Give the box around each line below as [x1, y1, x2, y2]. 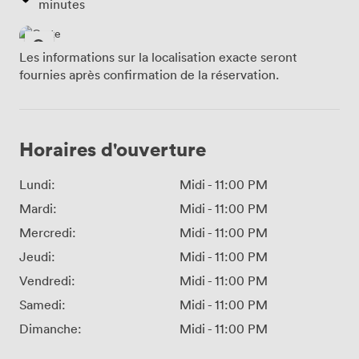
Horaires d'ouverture [19, 136, 206, 162]
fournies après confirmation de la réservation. [19, 67, 279, 83]
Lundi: [19, 176, 55, 193]
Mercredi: [19, 224, 76, 241]
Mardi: [19, 200, 57, 217]
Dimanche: [19, 321, 82, 337]
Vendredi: [19, 272, 75, 289]
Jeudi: [19, 248, 55, 265]
